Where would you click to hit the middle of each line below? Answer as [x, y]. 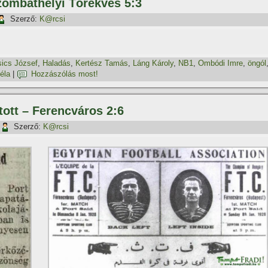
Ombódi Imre [220, 63]
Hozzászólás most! [65, 74]
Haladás [57, 63]
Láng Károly [153, 63]
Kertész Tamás [102, 63]
